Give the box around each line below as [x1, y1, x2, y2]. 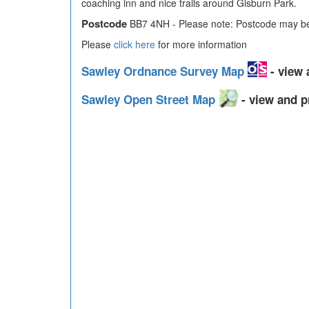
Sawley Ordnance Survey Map [81, 63, 248, 79]
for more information [155, 37, 247, 51]
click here [114, 37, 155, 51]
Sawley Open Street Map [81, 91, 219, 108]
